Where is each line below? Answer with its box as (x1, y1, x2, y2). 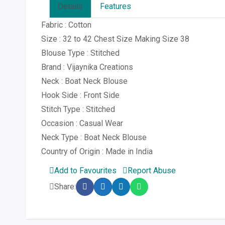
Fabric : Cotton (41, 20, 91, 30)
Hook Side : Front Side (41, 90, 120, 100)
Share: (54, 181, 76, 191)
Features (100, 1, 131, 11)
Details (58, 1, 83, 11)
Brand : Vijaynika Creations (41, 62, 133, 72)
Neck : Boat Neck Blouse (41, 76, 128, 86)
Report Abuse (128, 165, 176, 175)
